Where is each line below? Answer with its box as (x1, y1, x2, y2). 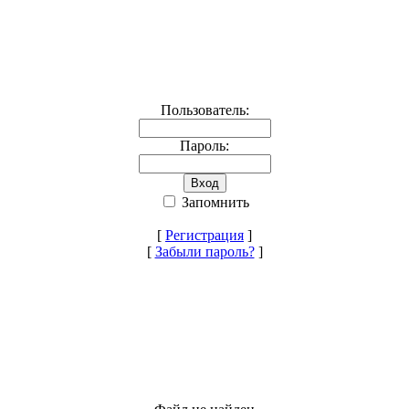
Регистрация (165, 227, 244, 244)
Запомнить (178, 194, 249, 211)
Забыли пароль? (154, 244, 255, 260)
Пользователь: (160, 102, 249, 119)
